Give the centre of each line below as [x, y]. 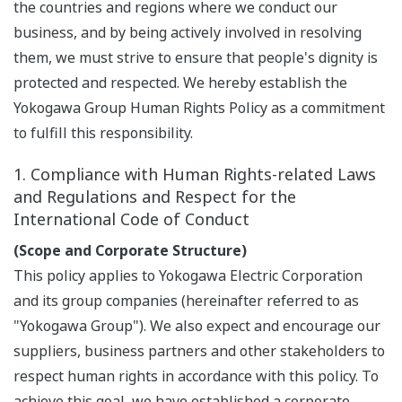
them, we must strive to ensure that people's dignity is [196, 58]
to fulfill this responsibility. [103, 133]
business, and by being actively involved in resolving [188, 33]
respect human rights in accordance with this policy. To [196, 376]
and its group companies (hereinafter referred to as [186, 301]
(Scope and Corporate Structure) [130, 251]
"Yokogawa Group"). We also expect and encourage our [197, 326]
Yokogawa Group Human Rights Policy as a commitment [199, 108]
